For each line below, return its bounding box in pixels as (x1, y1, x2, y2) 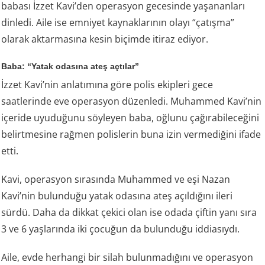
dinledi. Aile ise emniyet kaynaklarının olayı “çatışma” (1, 16, 235, 30)
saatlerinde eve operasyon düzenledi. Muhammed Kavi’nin (1, 95, 262, 108)
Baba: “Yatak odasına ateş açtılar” (1, 62, 140, 72)
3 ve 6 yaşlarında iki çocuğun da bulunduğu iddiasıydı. (1, 222, 240, 236)
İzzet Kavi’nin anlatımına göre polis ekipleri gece (1, 78, 214, 92)
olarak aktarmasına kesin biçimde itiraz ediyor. (1, 33, 209, 46)
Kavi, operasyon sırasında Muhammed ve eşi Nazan (1, 173, 231, 186)
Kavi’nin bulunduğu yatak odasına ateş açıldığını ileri (1, 189, 233, 203)
